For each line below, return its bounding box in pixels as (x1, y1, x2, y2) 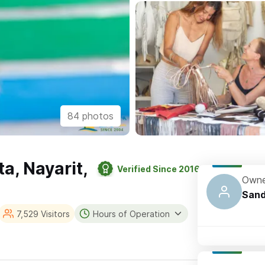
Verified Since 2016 (117, 163, 201, 174)
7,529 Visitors (16, 208, 70, 219)
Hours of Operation (92, 208, 170, 219)
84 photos (67, 110, 114, 122)
